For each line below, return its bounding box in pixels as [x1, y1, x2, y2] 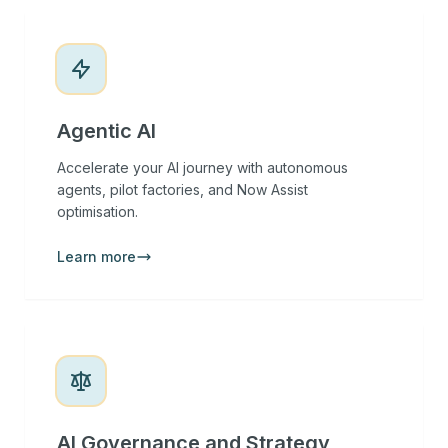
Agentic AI [57, 119, 156, 143]
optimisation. [57, 203, 138, 220]
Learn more [57, 248, 136, 265]
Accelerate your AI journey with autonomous [57, 159, 348, 176]
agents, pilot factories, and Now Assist [57, 181, 308, 198]
